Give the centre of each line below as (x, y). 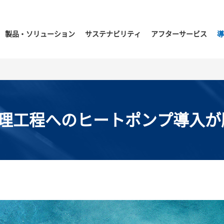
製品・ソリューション (40, 33)
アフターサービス (179, 33)
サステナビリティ (113, 33)
